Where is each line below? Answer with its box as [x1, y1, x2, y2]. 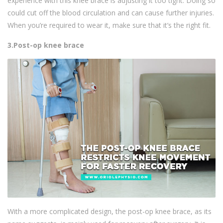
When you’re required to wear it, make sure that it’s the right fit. [7, 20, 211, 30]
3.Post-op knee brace [7, 40, 84, 50]
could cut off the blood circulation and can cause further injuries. [7, 8, 214, 18]
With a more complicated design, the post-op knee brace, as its [7, 206, 212, 216]
